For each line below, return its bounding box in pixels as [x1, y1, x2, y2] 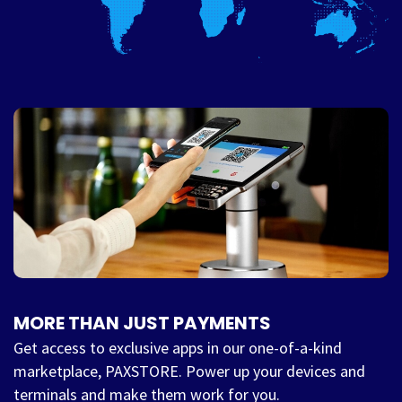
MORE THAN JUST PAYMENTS [13, 310, 271, 336]
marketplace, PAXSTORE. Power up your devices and [13, 360, 365, 381]
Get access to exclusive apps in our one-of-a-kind [13, 336, 342, 358]
